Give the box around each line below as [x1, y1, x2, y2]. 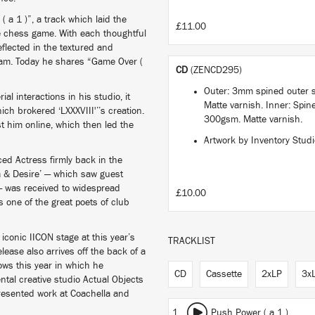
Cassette [206, 269, 242, 279]
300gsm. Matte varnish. [204, 115, 302, 124]
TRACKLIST [168, 236, 215, 246]
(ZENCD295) [191, 65, 242, 75]
